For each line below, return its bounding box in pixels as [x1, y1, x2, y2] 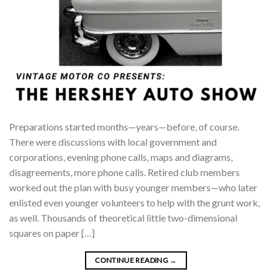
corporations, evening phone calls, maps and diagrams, [9, 151, 233, 163]
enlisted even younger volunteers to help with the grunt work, [9, 197, 260, 209]
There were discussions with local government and [9, 136, 217, 148]
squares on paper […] [9, 227, 95, 239]
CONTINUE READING [95, 256, 170, 265]
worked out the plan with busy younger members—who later [9, 182, 257, 194]
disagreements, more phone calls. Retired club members [9, 166, 240, 178]
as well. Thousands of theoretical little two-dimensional [9, 212, 237, 224]
